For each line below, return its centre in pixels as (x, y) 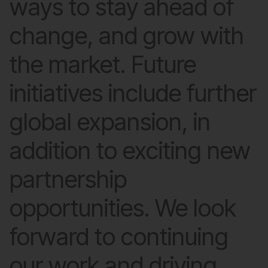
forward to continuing (119, 237)
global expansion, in (110, 122)
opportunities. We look (123, 208)
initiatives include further (133, 93)
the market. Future (103, 64)
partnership (68, 179)
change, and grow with (127, 36)
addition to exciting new (130, 150)
